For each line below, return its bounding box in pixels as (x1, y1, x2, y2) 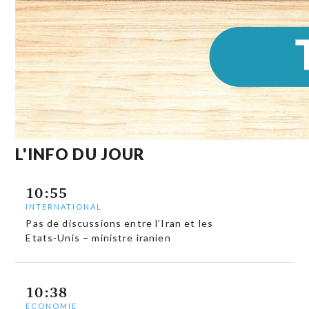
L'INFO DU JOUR (15, 143, 146, 163)
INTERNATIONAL (26, 202, 103, 212)
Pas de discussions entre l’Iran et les (26, 217, 214, 230)
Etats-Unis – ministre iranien (26, 232, 171, 244)
